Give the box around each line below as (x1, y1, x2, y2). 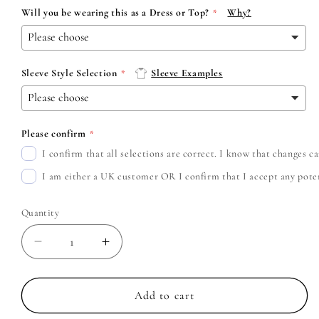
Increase (104, 240, 158, 256)
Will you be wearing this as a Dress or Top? (21, 6, 209, 19)
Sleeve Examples (151, 66, 223, 79)
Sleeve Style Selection (21, 66, 117, 79)
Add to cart (135, 288, 194, 303)
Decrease (36, 240, 97, 256)
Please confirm (21, 127, 86, 140)
